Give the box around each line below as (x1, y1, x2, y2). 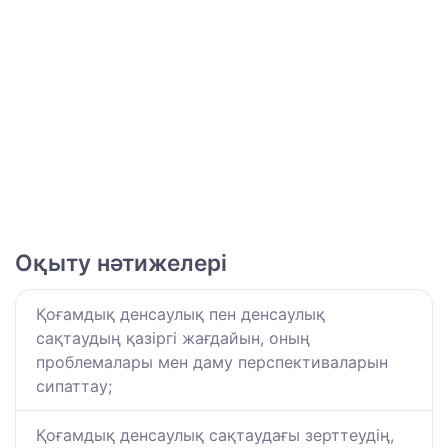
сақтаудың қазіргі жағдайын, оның (36, 328, 310, 349)
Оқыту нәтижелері (15, 249, 227, 277)
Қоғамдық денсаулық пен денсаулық (36, 304, 325, 325)
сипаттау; (36, 376, 112, 397)
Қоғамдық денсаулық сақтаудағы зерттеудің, (36, 425, 394, 446)
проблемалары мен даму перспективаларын (36, 352, 388, 373)
